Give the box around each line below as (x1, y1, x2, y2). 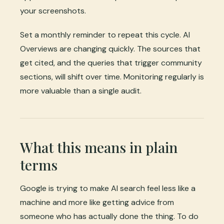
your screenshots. (20, 5, 86, 16)
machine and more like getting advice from (20, 196, 174, 207)
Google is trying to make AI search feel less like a (20, 182, 195, 193)
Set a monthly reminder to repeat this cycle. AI (20, 29, 190, 40)
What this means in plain (20, 137, 177, 156)
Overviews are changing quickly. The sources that (20, 43, 200, 54)
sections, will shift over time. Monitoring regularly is (20, 71, 204, 82)
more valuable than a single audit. (20, 85, 141, 96)
